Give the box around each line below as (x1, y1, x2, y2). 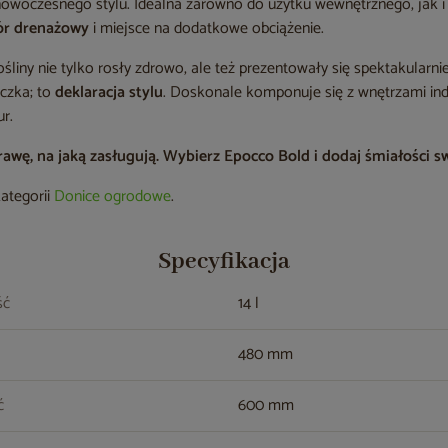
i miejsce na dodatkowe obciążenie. (89, 15, 329, 42)
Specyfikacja (157, 247, 290, 276)
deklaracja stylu (55, 79, 164, 106)
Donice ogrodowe (54, 183, 172, 210)
